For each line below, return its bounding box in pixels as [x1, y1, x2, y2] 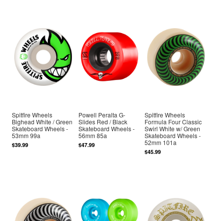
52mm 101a [145, 138, 177, 147]
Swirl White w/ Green [145, 124, 201, 133]
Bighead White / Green [12, 117, 73, 126]
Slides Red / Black [78, 117, 127, 126]
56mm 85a [78, 131, 107, 140]
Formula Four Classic [145, 117, 202, 126]
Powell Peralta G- [78, 110, 125, 119]
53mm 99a [12, 131, 41, 140]
